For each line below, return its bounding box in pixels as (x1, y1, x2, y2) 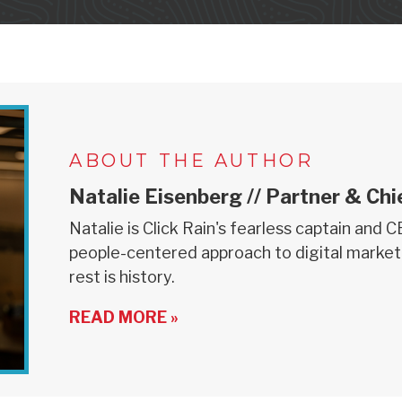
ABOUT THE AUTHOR (69, 150, 314, 172)
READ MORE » (69, 308, 179, 328)
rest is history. (69, 267, 175, 287)
